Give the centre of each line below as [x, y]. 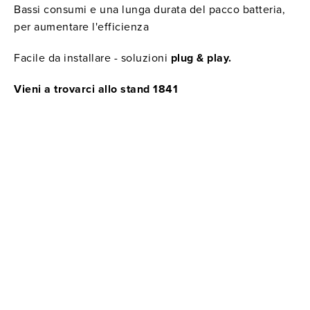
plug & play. [201, 58]
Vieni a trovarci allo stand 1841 [96, 89]
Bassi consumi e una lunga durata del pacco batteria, [149, 10]
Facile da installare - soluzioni [92, 58]
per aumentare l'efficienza [81, 27]
